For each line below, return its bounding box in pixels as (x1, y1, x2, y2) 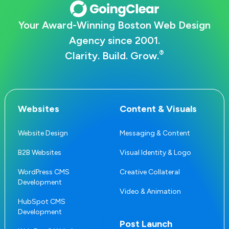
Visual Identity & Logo (120, 148, 191, 157)
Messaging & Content (120, 128, 190, 138)
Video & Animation (120, 187, 181, 196)
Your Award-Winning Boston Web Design (18, 18, 211, 31)
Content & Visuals (120, 103, 197, 114)
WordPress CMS (18, 167, 70, 176)
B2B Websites (18, 148, 61, 157)
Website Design (18, 128, 68, 138)
